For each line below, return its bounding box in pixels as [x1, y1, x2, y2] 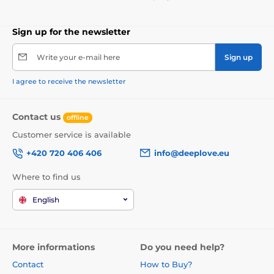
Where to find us [12, 172, 81, 182]
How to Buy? [140, 259, 192, 269]
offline [67, 113, 89, 122]
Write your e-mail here [37, 52, 120, 62]
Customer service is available [12, 129, 131, 139]
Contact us [12, 111, 63, 122]
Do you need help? [140, 241, 224, 253]
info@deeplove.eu [154, 148, 229, 158]
